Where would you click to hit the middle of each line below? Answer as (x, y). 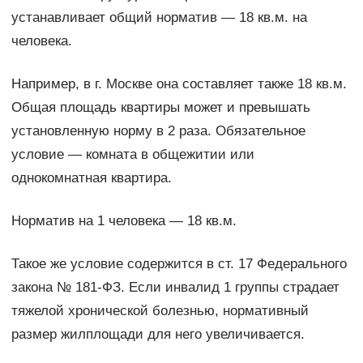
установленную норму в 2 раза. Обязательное (158, 130)
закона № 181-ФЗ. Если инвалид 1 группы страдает (175, 287)
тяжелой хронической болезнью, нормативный (160, 310)
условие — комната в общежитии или (132, 154)
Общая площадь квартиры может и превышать (160, 107)
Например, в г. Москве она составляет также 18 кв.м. (179, 83)
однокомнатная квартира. (91, 177)
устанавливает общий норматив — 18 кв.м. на (159, 17)
